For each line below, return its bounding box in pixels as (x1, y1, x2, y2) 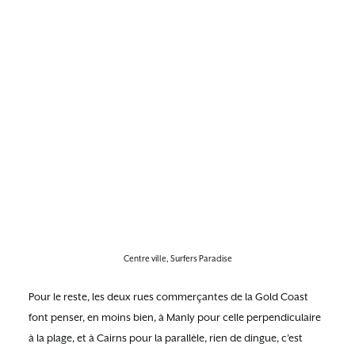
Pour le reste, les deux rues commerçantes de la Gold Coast (29, 291, 308, 303)
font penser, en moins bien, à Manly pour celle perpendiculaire (29, 311, 321, 323)
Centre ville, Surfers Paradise (123, 254, 232, 263)
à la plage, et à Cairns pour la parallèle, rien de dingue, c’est (29, 332, 303, 344)
